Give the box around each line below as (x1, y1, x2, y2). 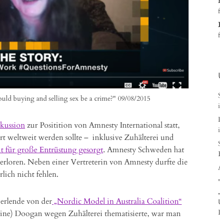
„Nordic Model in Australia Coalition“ (52, 196, 182, 207)
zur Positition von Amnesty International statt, (25, 120, 180, 131)
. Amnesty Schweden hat (103, 144, 184, 155)
